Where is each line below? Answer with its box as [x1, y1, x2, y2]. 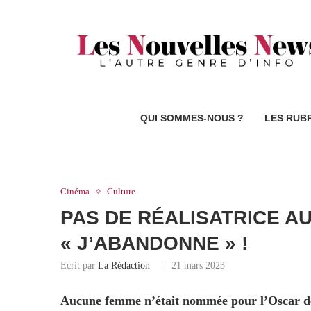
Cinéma [60, 186, 90, 197]
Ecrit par [60, 260, 98, 271]
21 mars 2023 [171, 260, 225, 271]
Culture [107, 186, 135, 197]
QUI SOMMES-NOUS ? [140, 112, 244, 124]
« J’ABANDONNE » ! [60, 233, 248, 255]
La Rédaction [98, 260, 150, 271]
